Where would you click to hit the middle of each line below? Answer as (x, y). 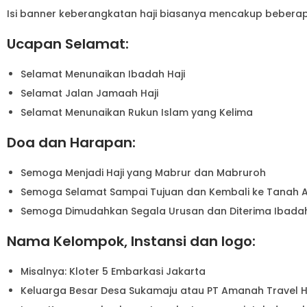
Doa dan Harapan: (71, 142)
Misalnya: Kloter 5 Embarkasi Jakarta (113, 271)
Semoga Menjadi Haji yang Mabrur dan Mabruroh (143, 172)
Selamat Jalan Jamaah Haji (89, 93)
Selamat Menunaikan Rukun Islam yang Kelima (137, 112)
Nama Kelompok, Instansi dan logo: (131, 241)
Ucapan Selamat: (68, 44)
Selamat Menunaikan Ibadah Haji (103, 74)
